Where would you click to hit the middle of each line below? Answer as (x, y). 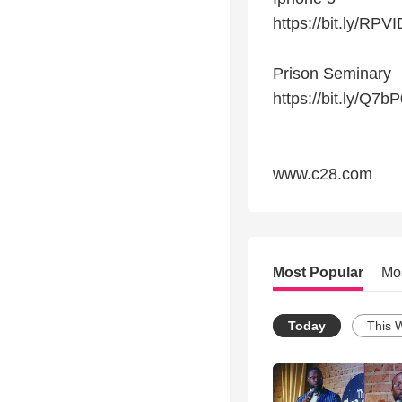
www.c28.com (323, 175)
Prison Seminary (332, 74)
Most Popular (318, 273)
